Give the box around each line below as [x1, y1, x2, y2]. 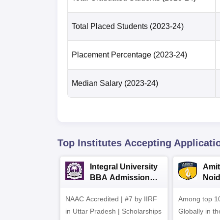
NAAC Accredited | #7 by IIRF [65, 194, 157, 203]
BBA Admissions [90, 173, 154, 182]
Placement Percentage [72, 50, 151, 59]
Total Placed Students [72, 22, 148, 30]
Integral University [90, 162, 158, 171]
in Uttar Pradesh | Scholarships [65, 207, 162, 215]
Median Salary [72, 79, 122, 87]
